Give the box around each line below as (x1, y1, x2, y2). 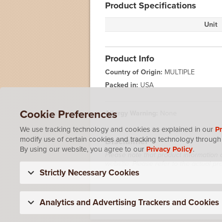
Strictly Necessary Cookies (40, 167, 139, 178)
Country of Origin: (105, 68, 163, 76)
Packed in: (105, 81, 138, 89)
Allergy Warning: (105, 109, 160, 117)
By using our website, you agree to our (20, 145, 146, 154)
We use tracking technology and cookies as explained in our (20, 125, 215, 134)
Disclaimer (105, 136, 148, 147)
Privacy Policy (146, 145, 193, 154)
